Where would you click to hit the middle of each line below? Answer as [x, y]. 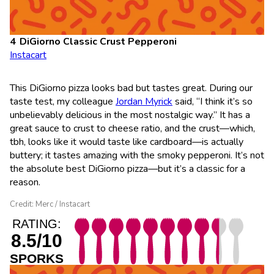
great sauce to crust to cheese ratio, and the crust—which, [132, 128]
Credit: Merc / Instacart [50, 204]
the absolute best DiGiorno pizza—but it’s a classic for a [128, 168]
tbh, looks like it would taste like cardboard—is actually [127, 142]
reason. [25, 182]
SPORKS [37, 258]
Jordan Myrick [144, 101]
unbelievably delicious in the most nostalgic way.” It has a [130, 115]
